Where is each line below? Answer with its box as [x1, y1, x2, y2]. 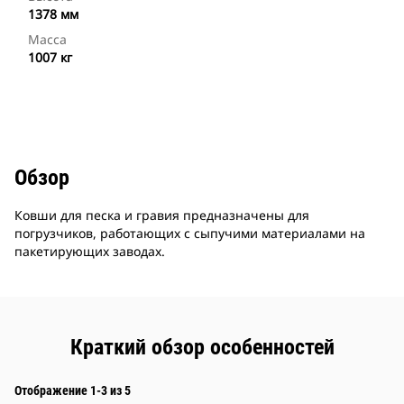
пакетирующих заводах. [14, 243, 165, 261]
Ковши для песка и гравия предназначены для [14, 207, 309, 225]
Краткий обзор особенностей [69, 335, 335, 361]
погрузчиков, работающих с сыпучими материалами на [14, 225, 365, 243]
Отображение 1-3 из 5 [14, 383, 131, 399]
